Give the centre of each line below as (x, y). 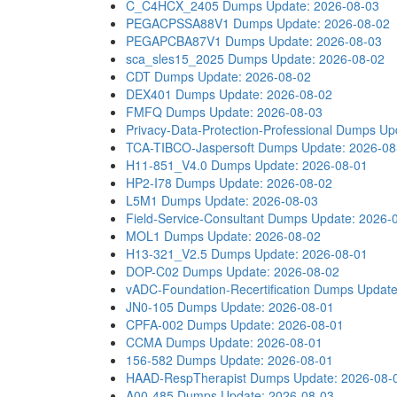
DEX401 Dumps (171, 94)
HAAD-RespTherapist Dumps (208, 378)
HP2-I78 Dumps (171, 183)
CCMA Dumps (166, 342)
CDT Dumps (160, 76)
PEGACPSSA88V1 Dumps (199, 23)
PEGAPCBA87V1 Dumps (195, 41)
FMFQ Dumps (166, 112)
